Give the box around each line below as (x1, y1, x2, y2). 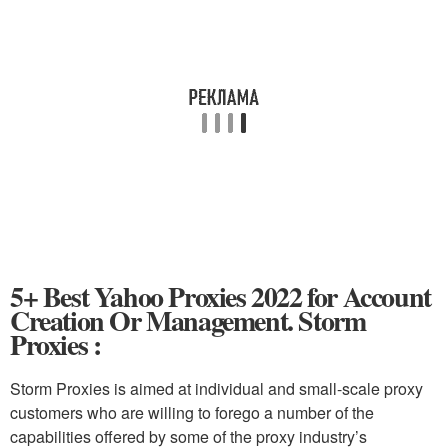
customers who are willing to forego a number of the (10, 401, 374, 424)
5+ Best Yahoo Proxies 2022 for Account (10, 276, 431, 317)
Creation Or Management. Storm (10, 300, 366, 341)
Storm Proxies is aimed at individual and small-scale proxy (10, 377, 423, 400)
